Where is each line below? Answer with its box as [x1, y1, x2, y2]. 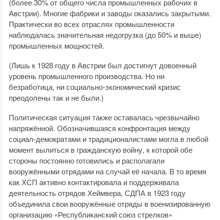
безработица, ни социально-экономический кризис [8, 82, 181, 92]
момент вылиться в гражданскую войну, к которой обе [8, 144, 192, 155]
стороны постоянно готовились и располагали [8, 155, 165, 165]
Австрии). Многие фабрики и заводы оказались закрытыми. [8, 8, 211, 18]
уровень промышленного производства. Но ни [8, 71, 165, 81]
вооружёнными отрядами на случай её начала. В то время [8, 166, 206, 176]
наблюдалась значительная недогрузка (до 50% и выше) [8, 29, 201, 40]
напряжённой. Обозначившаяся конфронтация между [8, 123, 191, 133]
